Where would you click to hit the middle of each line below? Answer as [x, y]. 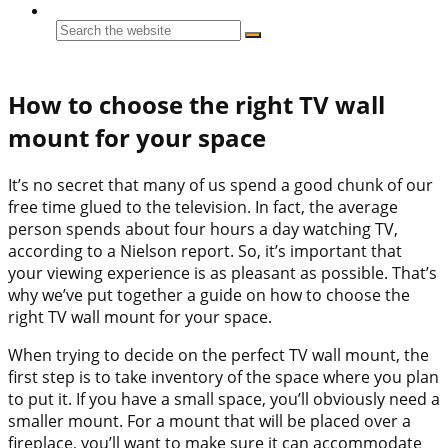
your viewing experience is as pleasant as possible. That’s [222, 272]
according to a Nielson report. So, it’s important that [205, 250]
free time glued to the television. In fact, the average [203, 206]
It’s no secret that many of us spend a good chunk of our [220, 184]
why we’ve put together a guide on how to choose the [209, 294]
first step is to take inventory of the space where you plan [223, 376]
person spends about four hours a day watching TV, [203, 228]
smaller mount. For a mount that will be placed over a [209, 420]
